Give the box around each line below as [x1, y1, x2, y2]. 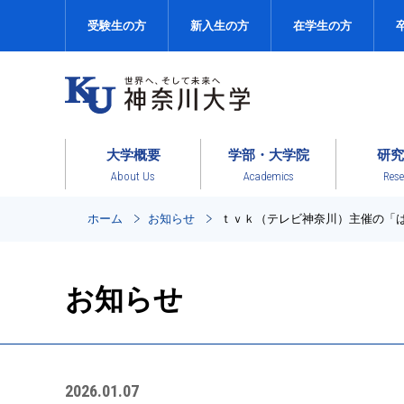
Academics [243, 169, 294, 183]
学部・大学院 [227, 146, 309, 162]
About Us [111, 169, 155, 183]
